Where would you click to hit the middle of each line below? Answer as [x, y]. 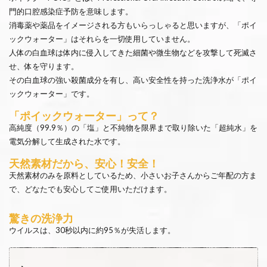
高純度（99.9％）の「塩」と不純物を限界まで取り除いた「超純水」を [133, 127]
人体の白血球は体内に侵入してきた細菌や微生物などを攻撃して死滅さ [133, 52]
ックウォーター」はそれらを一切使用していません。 [102, 38]
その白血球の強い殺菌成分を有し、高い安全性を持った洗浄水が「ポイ [133, 80]
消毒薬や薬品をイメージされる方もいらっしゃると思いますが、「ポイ [133, 25]
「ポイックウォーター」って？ [84, 115]
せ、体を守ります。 [58, 66]
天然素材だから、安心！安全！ [84, 163]
